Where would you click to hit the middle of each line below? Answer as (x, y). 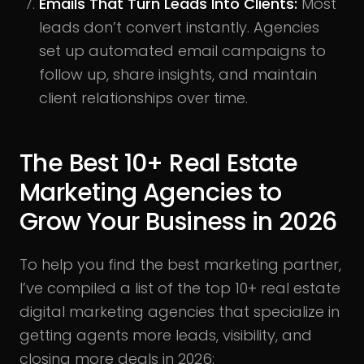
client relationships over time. (143, 97)
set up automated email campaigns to (182, 50)
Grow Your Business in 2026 (178, 221)
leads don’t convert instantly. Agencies (179, 27)
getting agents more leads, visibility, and (166, 335)
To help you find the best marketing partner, (180, 264)
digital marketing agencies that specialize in (180, 311)
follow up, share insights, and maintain (178, 74)
